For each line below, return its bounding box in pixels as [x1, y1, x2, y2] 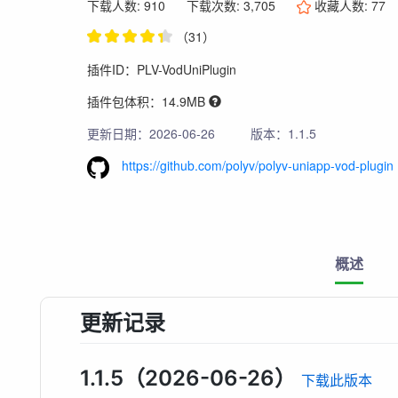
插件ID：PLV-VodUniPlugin [87, 60, 237, 78]
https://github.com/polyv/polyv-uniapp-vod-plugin [118, 155, 394, 174]
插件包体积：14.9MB [87, 92, 206, 110]
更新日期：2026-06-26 [87, 123, 216, 142]
